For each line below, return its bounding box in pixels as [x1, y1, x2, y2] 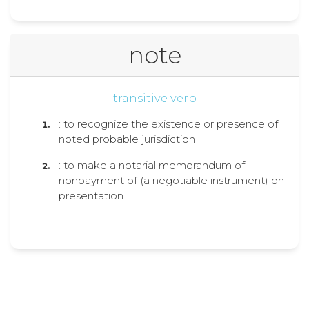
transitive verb [112, 91, 197, 105]
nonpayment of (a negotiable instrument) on [59, 174, 284, 187]
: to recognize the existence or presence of [59, 117, 278, 130]
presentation [59, 189, 123, 202]
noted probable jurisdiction [59, 132, 195, 146]
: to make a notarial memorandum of [59, 159, 245, 172]
